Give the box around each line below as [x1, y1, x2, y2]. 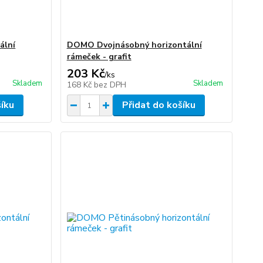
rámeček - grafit [66, 51, 131, 62]
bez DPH [93, 79, 126, 90]
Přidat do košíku [122, 99, 195, 112]
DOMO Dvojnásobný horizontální [66, 39, 202, 50]
